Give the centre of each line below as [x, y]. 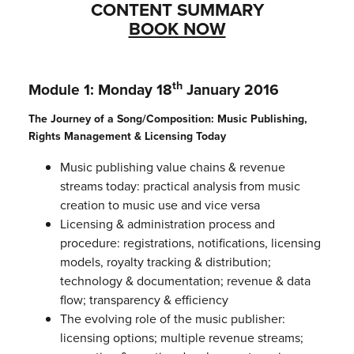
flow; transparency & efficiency [144, 300]
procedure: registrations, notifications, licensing [190, 243]
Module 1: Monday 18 [100, 90]
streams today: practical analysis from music [180, 186]
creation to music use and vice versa [160, 205]
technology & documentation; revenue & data [185, 281]
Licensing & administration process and [167, 224]
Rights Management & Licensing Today [127, 137]
